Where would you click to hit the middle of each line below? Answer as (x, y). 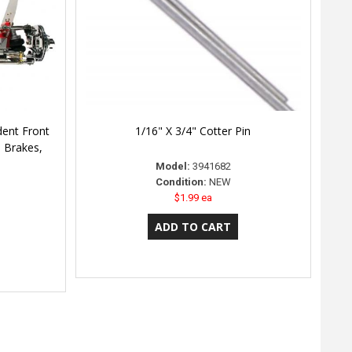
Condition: (181, 181)
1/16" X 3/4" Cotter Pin (193, 130)
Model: (172, 166)
